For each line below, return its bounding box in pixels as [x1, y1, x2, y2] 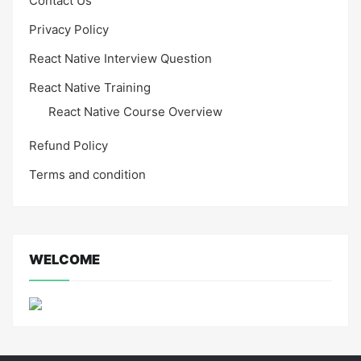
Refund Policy [29, 138, 108, 154]
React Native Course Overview [48, 103, 222, 119]
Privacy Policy [29, 22, 109, 38]
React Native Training [29, 80, 151, 96]
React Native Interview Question [29, 51, 212, 67]
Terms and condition [29, 167, 146, 183]
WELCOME [29, 251, 100, 268]
